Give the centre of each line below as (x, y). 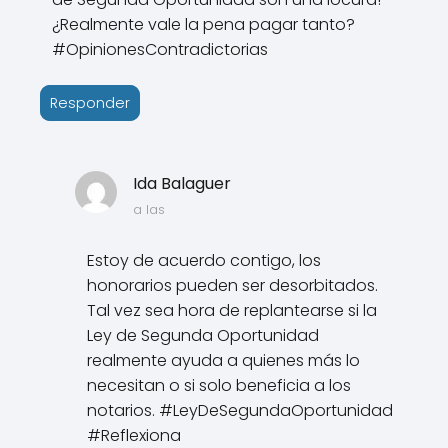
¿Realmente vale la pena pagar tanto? (203, 24)
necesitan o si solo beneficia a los (219, 385)
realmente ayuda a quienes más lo (224, 360)
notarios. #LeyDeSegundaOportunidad (240, 410)
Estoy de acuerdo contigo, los (204, 260)
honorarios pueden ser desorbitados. (233, 285)
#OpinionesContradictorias (160, 49)
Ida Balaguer (181, 183)
